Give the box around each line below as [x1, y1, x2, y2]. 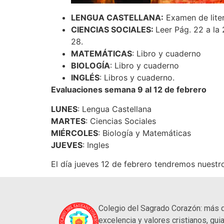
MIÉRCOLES [51, 127, 98, 138]
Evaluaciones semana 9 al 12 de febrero [51, 84, 206, 95]
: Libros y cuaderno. [99, 72, 174, 83]
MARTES [51, 115, 85, 126]
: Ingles [82, 139, 109, 150]
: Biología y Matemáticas [98, 127, 191, 138]
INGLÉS [71, 72, 99, 83]
